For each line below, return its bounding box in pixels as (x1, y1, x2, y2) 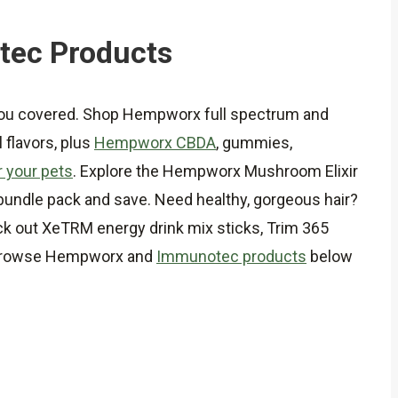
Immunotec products (156, 246, 306, 266)
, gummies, (216, 132, 292, 152)
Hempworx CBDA (94, 132, 216, 152)
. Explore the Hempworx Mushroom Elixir (73, 161, 358, 180)
